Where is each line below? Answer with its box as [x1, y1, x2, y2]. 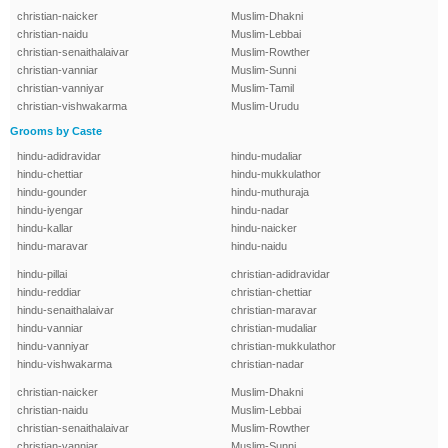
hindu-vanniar [17, 322, 83, 335]
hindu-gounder [17, 186, 87, 199]
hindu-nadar [231, 204, 289, 217]
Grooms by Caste [10, 125, 102, 138]
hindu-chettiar [17, 168, 83, 181]
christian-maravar [231, 304, 317, 317]
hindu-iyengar [17, 204, 83, 217]
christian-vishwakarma [17, 100, 127, 113]
